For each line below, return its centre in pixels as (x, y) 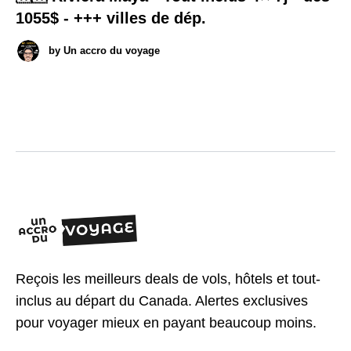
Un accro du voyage (112, 51)
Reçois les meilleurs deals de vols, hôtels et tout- (168, 279)
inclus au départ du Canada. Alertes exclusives (162, 300)
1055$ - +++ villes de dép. (111, 18)
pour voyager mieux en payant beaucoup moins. (166, 322)
